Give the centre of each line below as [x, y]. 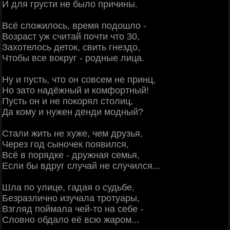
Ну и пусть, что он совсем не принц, [79, 79]
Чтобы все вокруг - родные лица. [73, 58]
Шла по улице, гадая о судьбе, [68, 187]
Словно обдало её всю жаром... [71, 219]
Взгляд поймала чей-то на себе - [73, 209]
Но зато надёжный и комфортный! [75, 90]
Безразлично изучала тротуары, [71, 198]
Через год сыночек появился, [65, 144]
